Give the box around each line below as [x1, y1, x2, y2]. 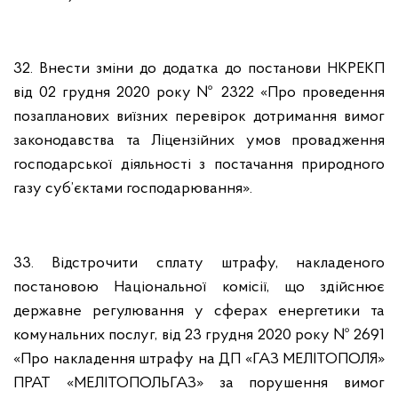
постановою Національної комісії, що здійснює [13, 279, 385, 296]
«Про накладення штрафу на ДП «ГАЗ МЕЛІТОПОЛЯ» [13, 351, 385, 368]
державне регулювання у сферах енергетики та [13, 303, 385, 320]
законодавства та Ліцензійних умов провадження [13, 132, 385, 149]
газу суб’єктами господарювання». [13, 180, 252, 197]
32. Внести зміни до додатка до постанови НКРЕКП [13, 60, 385, 77]
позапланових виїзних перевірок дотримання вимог [13, 108, 385, 125]
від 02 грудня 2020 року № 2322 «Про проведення [13, 84, 385, 101]
